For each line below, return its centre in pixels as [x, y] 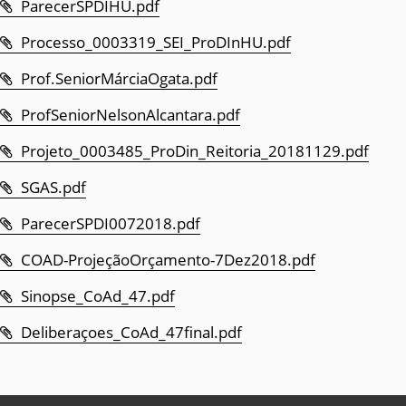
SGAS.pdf [53, 187]
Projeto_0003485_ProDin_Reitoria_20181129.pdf [194, 151]
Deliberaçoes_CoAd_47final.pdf [131, 332]
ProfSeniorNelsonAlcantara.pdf [130, 115]
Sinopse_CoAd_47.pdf [97, 296]
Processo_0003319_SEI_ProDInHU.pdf [155, 42]
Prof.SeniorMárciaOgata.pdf [119, 78]
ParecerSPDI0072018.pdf [110, 223]
